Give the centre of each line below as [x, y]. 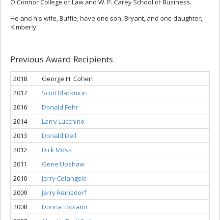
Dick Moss [57, 150]
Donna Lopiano [65, 207]
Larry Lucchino [63, 122]
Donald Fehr [60, 107]
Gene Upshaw [63, 164]
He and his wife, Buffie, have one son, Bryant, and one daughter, [106, 18]
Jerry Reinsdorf [64, 193]
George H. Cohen [67, 79]
